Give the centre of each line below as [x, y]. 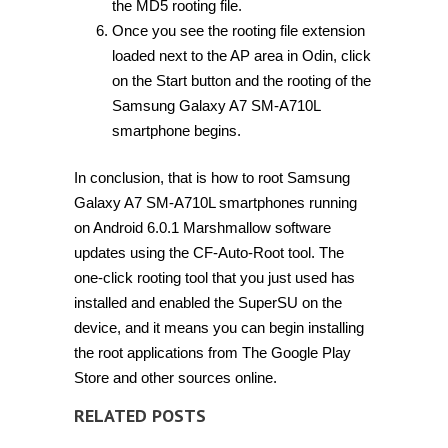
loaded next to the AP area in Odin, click [241, 55]
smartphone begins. [176, 130]
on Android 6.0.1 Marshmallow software [202, 228]
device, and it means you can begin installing [219, 328]
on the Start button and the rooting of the [241, 80]
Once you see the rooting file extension [238, 30]
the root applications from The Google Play [212, 353]
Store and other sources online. [175, 378]
